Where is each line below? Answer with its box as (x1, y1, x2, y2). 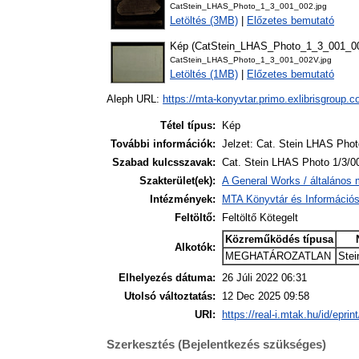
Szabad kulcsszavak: (112, 156, 216, 169)
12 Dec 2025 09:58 (222, 290, 309, 303)
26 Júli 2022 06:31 (222, 272, 307, 284)
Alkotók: (175, 241, 216, 254)
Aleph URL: (107, 93, 163, 106)
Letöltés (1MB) (170, 68, 238, 81)
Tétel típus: (160, 119, 216, 132)
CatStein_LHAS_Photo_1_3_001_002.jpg (170, 2, 327, 11)
